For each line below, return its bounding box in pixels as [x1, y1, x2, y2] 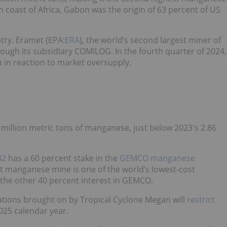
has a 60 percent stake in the [6, 152, 120, 164]
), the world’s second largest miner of [80, 34, 221, 46]
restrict [187, 194, 215, 205]
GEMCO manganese [120, 152, 195, 164]
